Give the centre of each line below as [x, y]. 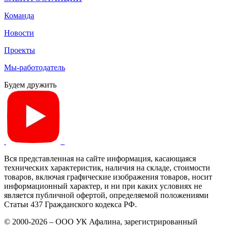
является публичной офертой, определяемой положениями [106, 195]
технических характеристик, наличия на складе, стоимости [107, 167]
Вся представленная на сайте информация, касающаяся [100, 158]
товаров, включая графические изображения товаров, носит [108, 177]
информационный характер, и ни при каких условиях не [103, 186]
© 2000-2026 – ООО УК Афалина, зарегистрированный [101, 221]
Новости [19, 33]
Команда [19, 15]
